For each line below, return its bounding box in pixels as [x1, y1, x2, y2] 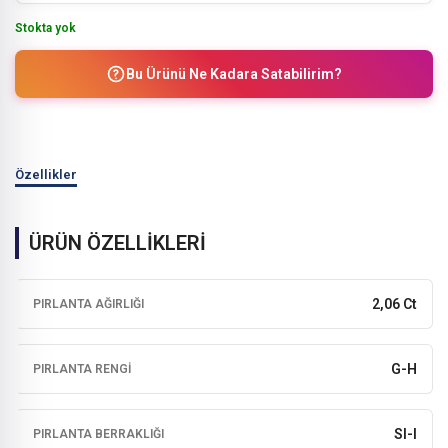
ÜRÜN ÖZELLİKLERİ [29, 230, 206, 255]
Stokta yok [15, 21, 76, 35]
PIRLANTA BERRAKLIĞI [33, 426, 164, 441]
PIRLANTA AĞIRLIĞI [33, 296, 144, 311]
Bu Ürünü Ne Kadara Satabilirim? [126, 66, 342, 82]
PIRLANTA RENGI [33, 361, 131, 376]
